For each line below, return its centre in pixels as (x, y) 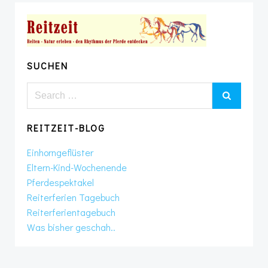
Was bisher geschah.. (71, 227)
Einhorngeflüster (60, 152)
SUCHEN (48, 66)
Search (41, 89)
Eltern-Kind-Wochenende (77, 167)
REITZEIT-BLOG (66, 128)
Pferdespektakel (60, 182)
